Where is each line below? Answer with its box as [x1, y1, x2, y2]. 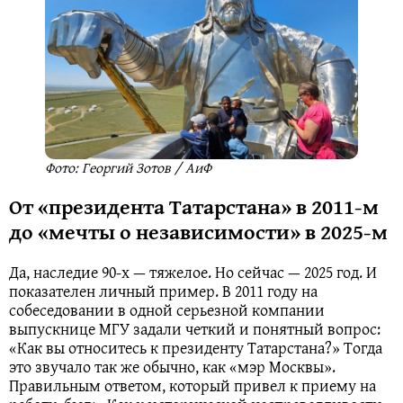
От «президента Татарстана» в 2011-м [9, 191, 379, 223]
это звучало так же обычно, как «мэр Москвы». [9, 354, 336, 380]
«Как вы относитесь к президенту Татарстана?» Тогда [9, 336, 382, 361]
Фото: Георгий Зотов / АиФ [45, 157, 211, 179]
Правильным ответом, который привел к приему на [9, 373, 376, 399]
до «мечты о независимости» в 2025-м [9, 216, 388, 248]
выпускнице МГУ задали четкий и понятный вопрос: [9, 317, 381, 342]
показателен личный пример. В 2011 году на [9, 279, 318, 304]
